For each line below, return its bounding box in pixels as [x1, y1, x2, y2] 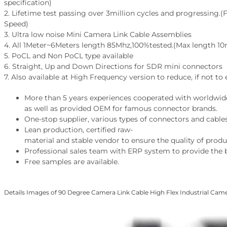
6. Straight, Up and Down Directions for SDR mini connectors [4, 62, 222, 71]
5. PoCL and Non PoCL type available [4, 51, 133, 61]
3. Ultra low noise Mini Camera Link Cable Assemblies [4, 30, 192, 40]
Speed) [4, 19, 28, 29]
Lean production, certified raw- [24, 125, 133, 135]
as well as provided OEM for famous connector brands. [24, 104, 217, 113]
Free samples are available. [24, 157, 119, 167]
